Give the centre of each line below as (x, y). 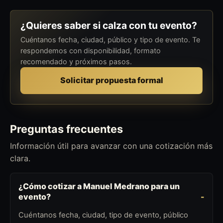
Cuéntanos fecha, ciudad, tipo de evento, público (103, 215)
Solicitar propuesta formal (111, 80)
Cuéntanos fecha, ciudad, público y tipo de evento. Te (110, 39)
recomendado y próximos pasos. (76, 61)
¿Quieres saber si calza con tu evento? (109, 25)
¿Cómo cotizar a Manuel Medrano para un (99, 186)
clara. (20, 158)
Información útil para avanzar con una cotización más (111, 146)
